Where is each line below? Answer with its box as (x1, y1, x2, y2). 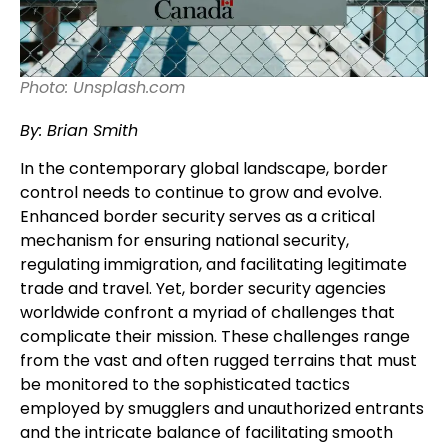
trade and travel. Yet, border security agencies (20, 277, 386, 301)
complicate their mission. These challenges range (20, 325, 410, 349)
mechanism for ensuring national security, (20, 229, 349, 253)
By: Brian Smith (20, 118, 138, 142)
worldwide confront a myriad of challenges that (20, 301, 395, 325)
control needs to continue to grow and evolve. (20, 181, 382, 205)
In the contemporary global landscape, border (20, 157, 388, 181)
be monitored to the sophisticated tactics (20, 373, 350, 397)
